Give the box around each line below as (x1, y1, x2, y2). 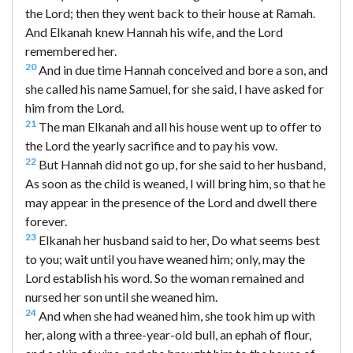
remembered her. (25, 43, 117, 58)
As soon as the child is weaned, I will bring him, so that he (25, 175, 325, 191)
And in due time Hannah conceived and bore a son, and (36, 61, 328, 77)
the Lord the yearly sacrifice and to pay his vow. (25, 137, 277, 153)
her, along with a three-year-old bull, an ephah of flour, (25, 326, 311, 342)
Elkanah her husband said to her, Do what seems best (36, 232, 320, 247)
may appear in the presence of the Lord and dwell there (25, 194, 317, 210)
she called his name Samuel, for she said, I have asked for (25, 80, 324, 96)
